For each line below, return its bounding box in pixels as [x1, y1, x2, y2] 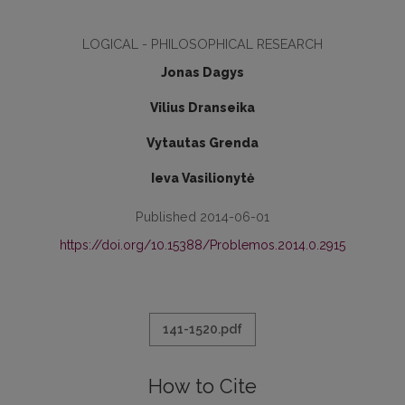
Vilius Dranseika [150, 100, 255, 115]
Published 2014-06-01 [136, 209, 269, 224]
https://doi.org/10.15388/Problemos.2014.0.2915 [60, 238, 345, 252]
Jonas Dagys [161, 65, 244, 80]
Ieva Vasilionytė [151, 171, 254, 185]
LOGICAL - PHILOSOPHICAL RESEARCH [82, 36, 323, 52]
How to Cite [148, 375, 257, 398]
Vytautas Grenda [146, 136, 259, 150]
